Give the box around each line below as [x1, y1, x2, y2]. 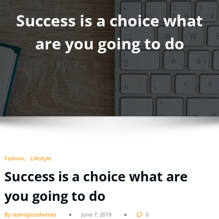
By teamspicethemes [4, 210, 56, 218]
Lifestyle [30, 154, 51, 162]
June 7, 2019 [81, 210, 111, 218]
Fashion [4, 154, 24, 162]
